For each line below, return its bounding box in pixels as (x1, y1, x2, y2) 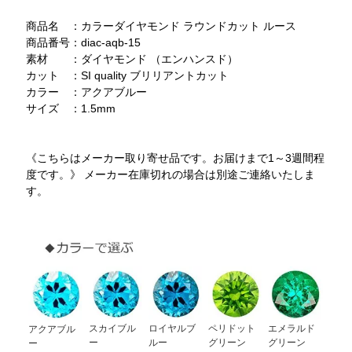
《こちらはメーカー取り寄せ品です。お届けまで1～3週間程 (26, 151, 325, 164)
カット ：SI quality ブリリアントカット (26, 68, 229, 82)
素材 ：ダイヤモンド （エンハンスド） (26, 52, 239, 65)
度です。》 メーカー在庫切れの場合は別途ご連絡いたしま (26, 167, 316, 181)
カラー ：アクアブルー (26, 85, 148, 98)
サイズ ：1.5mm (26, 101, 116, 115)
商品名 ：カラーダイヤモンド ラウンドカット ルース (26, 19, 297, 32)
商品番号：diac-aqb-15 (26, 35, 141, 49)
